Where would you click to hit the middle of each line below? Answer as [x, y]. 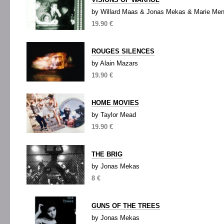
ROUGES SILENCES [123, 51]
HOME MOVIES [115, 103]
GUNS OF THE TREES [126, 206]
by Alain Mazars [115, 63]
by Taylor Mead [114, 115]
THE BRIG [107, 154]
